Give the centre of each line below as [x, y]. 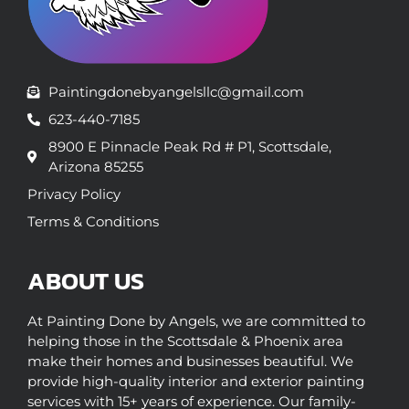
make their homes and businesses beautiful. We [190, 362]
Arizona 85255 [95, 167]
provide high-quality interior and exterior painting [196, 382]
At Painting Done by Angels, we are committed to [196, 321]
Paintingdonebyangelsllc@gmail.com [176, 92]
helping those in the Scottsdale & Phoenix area [185, 341]
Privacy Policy [74, 194]
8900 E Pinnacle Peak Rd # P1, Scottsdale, [189, 147]
